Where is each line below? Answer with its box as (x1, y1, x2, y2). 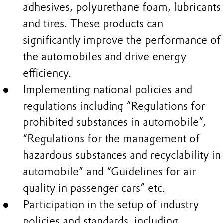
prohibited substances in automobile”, (22, 115, 206, 129)
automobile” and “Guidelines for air (22, 165, 196, 179)
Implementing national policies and (22, 83, 192, 97)
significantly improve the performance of (22, 33, 221, 47)
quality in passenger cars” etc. (22, 181, 165, 195)
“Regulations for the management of (22, 132, 200, 146)
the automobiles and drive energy (22, 50, 186, 64)
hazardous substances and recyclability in (22, 148, 221, 162)
